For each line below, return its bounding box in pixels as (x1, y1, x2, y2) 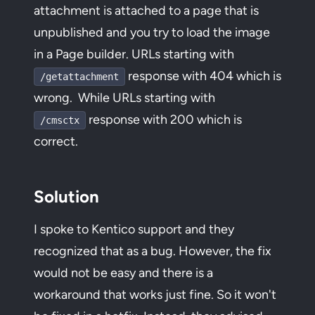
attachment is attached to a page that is (34, 3, 259, 18)
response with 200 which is (86, 112, 242, 127)
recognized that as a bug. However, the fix (34, 243, 271, 259)
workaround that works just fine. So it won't (34, 287, 276, 302)
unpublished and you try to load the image (34, 25, 270, 40)
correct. (34, 134, 78, 149)
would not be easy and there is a (34, 265, 213, 281)
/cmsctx (40, 115, 79, 126)
